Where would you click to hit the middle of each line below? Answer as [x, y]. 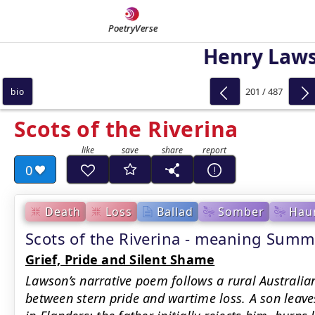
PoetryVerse [133, 28]
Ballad [175, 211]
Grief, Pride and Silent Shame [120, 259]
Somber [241, 211]
